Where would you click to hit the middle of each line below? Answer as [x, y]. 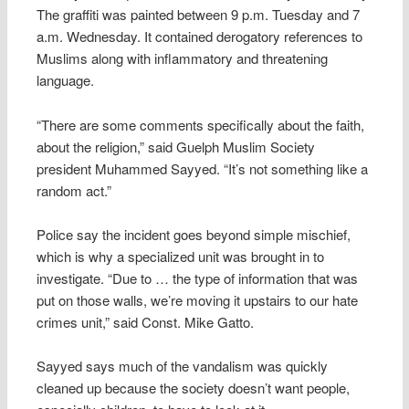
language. [66, 80]
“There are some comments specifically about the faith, [201, 124]
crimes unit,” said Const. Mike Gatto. [146, 322]
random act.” [74, 190]
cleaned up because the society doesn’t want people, [194, 388]
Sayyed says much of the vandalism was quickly [183, 366]
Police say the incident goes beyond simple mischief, [194, 235]
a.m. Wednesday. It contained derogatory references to [200, 37]
